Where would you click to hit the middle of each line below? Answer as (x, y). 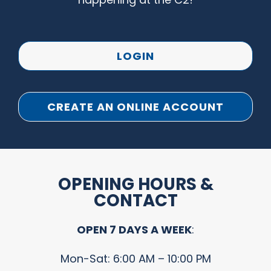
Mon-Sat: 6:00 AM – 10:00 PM (135, 258)
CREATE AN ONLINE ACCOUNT (135, 107)
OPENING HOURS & (135, 184)
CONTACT (135, 200)
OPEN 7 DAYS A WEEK (134, 229)
